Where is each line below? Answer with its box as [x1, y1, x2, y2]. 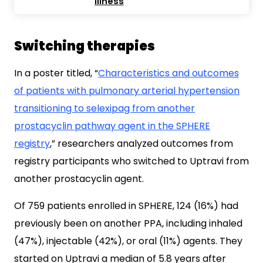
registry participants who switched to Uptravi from [14, 154, 249, 168]
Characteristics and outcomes [98, 66, 239, 80]
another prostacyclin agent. [14, 172, 144, 186]
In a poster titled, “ [14, 66, 98, 80]
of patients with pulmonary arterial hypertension [14, 84, 240, 97]
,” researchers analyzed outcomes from [50, 137, 233, 150]
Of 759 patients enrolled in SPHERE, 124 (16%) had [14, 199, 238, 213]
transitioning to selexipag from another [14, 102, 195, 115]
